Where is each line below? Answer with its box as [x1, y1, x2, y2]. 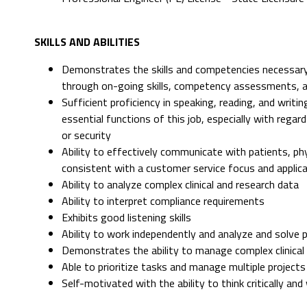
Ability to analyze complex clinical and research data [62, 176, 299, 193]
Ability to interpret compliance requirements [62, 193, 265, 210]
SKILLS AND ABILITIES [34, 34, 140, 51]
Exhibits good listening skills [62, 209, 191, 226]
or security [62, 127, 111, 144]
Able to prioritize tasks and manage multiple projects [62, 258, 306, 275]
